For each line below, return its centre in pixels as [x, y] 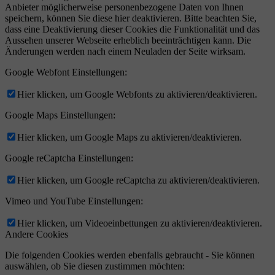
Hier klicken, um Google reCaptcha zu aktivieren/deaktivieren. [138, 180]
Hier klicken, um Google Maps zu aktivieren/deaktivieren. [130, 137]
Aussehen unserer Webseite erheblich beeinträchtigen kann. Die [128, 40]
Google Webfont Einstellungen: [66, 72]
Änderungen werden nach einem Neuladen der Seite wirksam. [125, 51]
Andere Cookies [37, 234]
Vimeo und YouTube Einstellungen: [74, 201]
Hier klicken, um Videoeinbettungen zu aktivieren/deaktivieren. [140, 223]
